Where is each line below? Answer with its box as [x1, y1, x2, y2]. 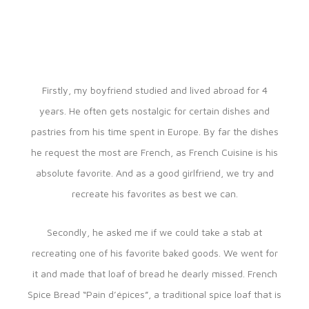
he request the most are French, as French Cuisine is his [31, 146, 278, 158]
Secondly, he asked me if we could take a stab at [47, 226, 262, 238]
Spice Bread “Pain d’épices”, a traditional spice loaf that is [28, 288, 281, 300]
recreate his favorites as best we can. [71, 188, 238, 199]
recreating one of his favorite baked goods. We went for [31, 247, 278, 259]
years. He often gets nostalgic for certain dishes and [39, 105, 270, 117]
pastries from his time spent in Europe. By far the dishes [30, 126, 279, 137]
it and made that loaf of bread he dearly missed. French [32, 268, 277, 279]
